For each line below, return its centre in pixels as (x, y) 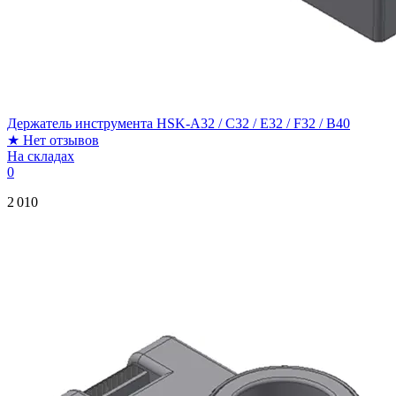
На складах (41, 156)
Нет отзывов (61, 140)
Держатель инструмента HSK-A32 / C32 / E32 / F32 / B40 (179, 123)
